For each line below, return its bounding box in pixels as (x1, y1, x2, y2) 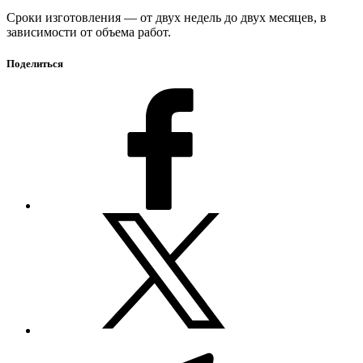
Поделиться (6, 57, 63, 70)
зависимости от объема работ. (6, 24, 171, 39)
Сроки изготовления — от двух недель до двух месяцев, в (6, 10, 327, 24)
